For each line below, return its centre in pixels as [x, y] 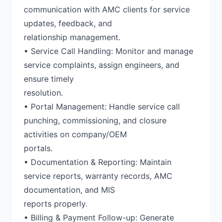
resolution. [43, 93]
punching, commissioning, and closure [95, 120]
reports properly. [55, 204]
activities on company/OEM [75, 134]
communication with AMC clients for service [107, 9]
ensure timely [49, 79]
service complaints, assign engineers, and [102, 65]
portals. [38, 148]
